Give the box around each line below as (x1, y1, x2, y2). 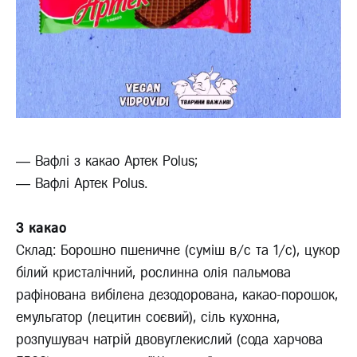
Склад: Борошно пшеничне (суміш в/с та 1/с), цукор (16, 243, 340, 258)
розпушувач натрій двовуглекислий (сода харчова (16, 332, 323, 347)
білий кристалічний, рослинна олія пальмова (16, 265, 291, 280)
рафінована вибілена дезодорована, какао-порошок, (16, 288, 338, 303)
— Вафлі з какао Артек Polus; (16, 154, 198, 169)
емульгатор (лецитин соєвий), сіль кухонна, (16, 310, 280, 325)
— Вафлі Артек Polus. (16, 176, 147, 191)
